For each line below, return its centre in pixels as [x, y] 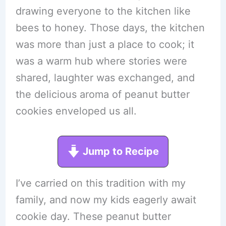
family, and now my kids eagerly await [106, 200]
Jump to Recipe [120, 151]
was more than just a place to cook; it [105, 44]
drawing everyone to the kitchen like [103, 11]
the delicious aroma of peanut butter [102, 94]
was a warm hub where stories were [101, 61]
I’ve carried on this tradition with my [100, 183]
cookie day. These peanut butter [93, 216]
